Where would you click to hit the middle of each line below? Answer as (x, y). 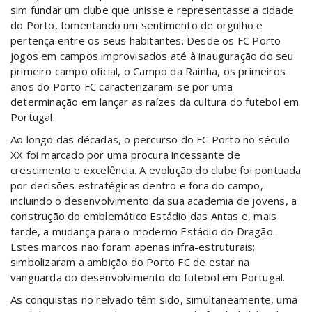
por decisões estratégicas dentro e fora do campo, (137, 185)
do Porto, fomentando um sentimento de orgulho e (137, 25)
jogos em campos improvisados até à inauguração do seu (152, 56)
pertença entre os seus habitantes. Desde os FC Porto (146, 40)
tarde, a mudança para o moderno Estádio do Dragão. (143, 231)
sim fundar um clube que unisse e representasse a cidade (153, 10)
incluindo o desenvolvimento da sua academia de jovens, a (154, 201)
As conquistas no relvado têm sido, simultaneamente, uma (154, 299)
